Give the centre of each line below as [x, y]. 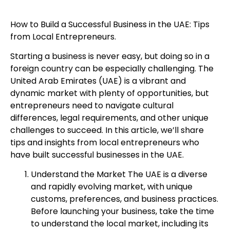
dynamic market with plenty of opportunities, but [110, 93]
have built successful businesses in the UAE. [97, 155]
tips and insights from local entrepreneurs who [105, 142]
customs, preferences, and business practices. [124, 199]
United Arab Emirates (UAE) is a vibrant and [98, 81]
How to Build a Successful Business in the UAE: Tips [110, 24]
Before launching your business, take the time [122, 212]
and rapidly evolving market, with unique [112, 187]
